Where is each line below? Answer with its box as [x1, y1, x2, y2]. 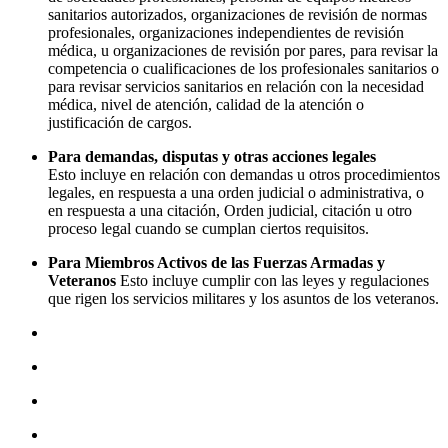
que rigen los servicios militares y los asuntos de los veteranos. [48, 290, 439, 308]
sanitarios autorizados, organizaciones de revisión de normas [48, 6, 427, 24]
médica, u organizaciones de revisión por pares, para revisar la [48, 42, 438, 60]
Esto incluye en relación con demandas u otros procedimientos [48, 166, 440, 184]
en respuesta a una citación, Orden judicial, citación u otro [48, 202, 412, 220]
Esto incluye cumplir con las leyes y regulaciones [116, 272, 429, 290]
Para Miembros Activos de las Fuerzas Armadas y [48, 254, 385, 272]
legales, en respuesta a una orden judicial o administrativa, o [48, 184, 424, 202]
